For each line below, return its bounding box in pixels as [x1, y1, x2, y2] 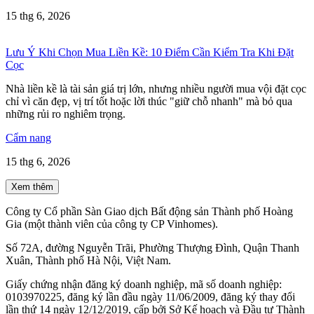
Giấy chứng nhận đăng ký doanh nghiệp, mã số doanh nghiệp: [6, 278, 282, 290]
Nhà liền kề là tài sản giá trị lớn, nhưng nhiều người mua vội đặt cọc [6, 82, 306, 95]
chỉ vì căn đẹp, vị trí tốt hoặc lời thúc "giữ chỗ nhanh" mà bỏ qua [6, 95, 292, 107]
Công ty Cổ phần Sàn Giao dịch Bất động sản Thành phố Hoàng [6, 205, 293, 217]
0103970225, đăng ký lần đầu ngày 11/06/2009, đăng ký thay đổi [6, 290, 295, 303]
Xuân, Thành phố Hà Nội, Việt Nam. [6, 254, 171, 266]
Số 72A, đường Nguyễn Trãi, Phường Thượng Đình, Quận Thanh [6, 241, 299, 254]
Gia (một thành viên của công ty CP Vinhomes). [6, 217, 218, 230]
